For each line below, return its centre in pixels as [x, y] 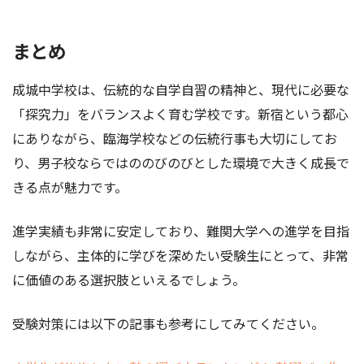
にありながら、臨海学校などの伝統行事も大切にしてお [175, 139]
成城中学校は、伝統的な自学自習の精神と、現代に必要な [181, 90]
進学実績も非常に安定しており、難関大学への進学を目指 [181, 231]
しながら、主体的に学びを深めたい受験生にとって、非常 [180, 256]
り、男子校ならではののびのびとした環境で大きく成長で [181, 163]
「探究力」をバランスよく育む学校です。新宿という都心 [180, 114]
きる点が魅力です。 [70, 187]
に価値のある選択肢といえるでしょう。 [129, 280]
